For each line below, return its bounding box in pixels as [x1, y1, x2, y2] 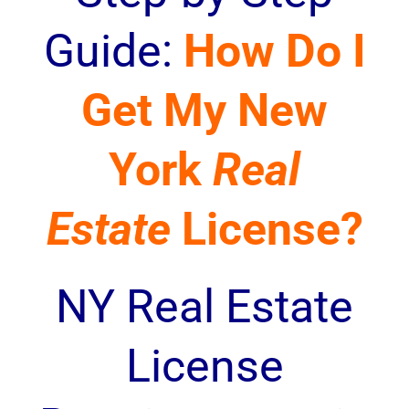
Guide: [43, 25, 184, 78]
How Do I [183, 25, 366, 78]
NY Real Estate [56, 280, 353, 333]
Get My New [81, 84, 328, 137]
